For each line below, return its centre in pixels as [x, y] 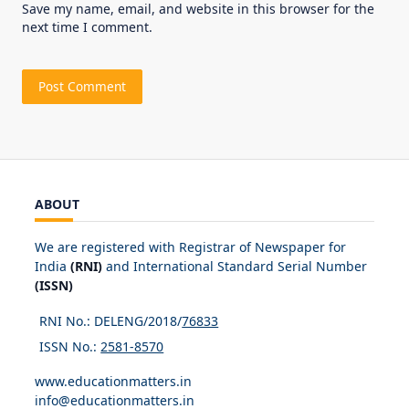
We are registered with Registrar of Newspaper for [190, 247]
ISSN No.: [70, 346]
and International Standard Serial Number [235, 267]
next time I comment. [87, 26]
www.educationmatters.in [113, 382]
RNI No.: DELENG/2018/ [111, 320]
